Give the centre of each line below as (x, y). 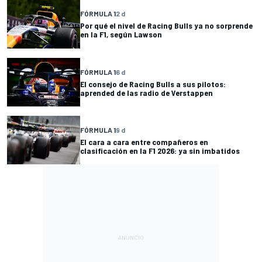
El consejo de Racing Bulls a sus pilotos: (153, 84)
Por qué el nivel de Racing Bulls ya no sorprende (166, 26)
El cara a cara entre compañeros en (144, 142)
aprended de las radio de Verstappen (146, 92)
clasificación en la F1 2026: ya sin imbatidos (160, 150)
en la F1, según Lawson (121, 35)
